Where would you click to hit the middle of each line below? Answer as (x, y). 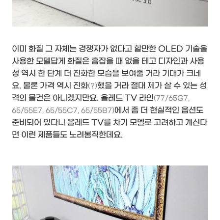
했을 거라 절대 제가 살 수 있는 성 (152, 85)
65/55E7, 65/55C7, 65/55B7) (63, 110)
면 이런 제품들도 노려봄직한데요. (67, 135)
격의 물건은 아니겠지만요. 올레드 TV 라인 (83, 98)
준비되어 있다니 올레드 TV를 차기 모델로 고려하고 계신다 (110, 122)
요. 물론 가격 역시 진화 (50, 85)
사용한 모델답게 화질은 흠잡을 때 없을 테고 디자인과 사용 (108, 61)
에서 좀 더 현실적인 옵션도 (159, 110)
